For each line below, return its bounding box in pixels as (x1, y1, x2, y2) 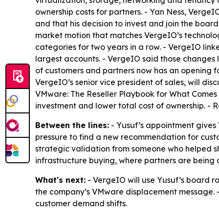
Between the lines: (35, 120, 109, 130)
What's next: (35, 175, 86, 185)
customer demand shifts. (35, 198, 127, 208)
